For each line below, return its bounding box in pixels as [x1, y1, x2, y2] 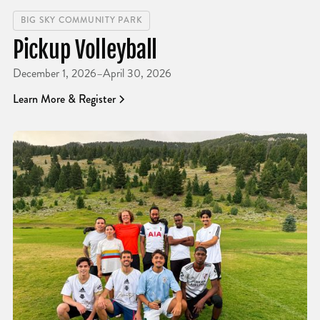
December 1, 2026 [12, 64, 96, 81]
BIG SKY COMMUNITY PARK [20, 14, 143, 27]
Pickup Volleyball [12, 35, 158, 64]
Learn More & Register [12, 90, 116, 107]
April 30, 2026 [102, 64, 171, 81]
